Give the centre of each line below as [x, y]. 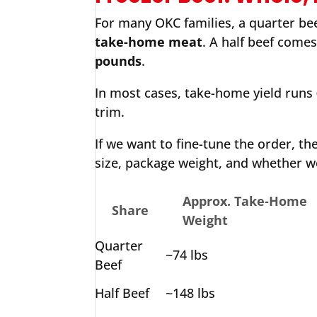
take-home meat [149, 42]
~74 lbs [187, 255]
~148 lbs [191, 293]
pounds [119, 61]
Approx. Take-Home [245, 201]
